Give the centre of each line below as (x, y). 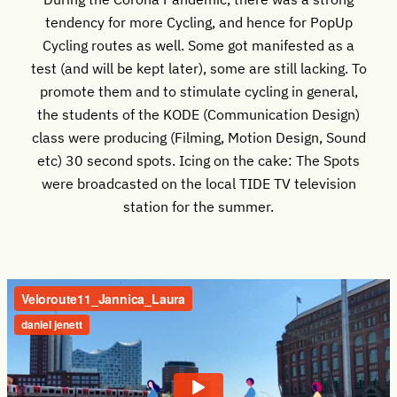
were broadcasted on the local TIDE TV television (198, 183)
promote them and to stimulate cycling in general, (198, 90)
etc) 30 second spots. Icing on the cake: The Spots (198, 160)
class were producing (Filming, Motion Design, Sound (198, 136)
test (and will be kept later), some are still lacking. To (198, 67)
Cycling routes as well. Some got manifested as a (198, 44)
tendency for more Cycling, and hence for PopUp (198, 21)
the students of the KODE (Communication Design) (198, 113)
